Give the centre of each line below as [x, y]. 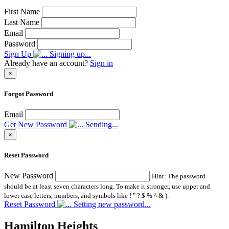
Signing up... [69, 54]
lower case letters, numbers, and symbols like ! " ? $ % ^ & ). [86, 196]
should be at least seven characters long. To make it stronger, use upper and [107, 187]
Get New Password [36, 125]
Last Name [22, 22]
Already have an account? [47, 63]
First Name [22, 11]
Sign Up [18, 54]
